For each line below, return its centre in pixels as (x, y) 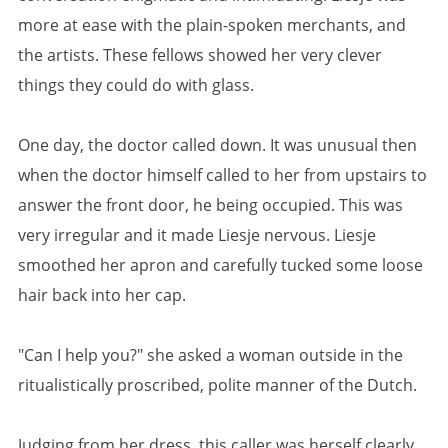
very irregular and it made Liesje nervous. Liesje (197, 234)
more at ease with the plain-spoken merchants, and (212, 24)
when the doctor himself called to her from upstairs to (222, 174)
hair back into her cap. (102, 294)
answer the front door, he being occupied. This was (210, 204)
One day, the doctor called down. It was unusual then (217, 144)
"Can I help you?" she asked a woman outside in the (210, 354)
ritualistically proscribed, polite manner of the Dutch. (217, 384)
